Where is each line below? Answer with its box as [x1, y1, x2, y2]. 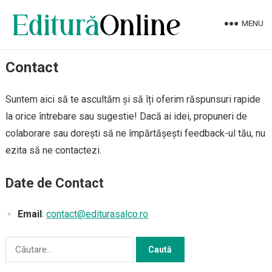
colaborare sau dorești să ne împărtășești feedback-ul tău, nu [5, 127, 265, 139]
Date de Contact [5, 175, 104, 191]
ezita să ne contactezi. [5, 144, 101, 156]
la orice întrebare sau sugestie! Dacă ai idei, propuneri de [5, 110, 247, 122]
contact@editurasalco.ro [46, 208, 148, 220]
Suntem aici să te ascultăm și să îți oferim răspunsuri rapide [5, 93, 260, 105]
